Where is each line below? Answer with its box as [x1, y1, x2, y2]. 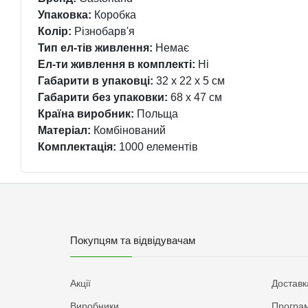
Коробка [91, 9, 136, 21]
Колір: [38, 25, 71, 37]
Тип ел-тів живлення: [38, 42, 153, 54]
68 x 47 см [168, 91, 222, 103]
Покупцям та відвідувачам [70, 234, 195, 246]
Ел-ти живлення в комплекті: [38, 58, 195, 70]
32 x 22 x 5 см [153, 75, 225, 87]
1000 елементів [116, 141, 198, 153]
